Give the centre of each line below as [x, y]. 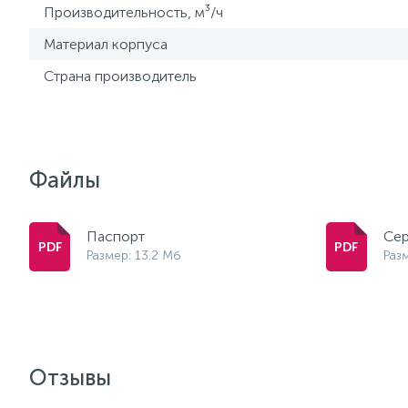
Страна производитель [120, 76]
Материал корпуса [106, 44]
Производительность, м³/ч [133, 12]
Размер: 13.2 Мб [134, 255]
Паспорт [116, 236]
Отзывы [70, 377]
